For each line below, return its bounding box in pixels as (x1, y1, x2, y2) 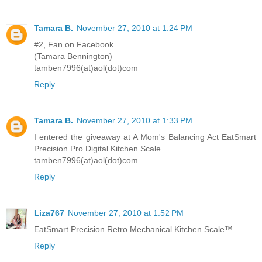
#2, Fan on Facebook (34, 39, 113, 49)
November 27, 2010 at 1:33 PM (77, 115, 192, 125)
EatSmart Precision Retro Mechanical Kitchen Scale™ (34, 224, 233, 234)
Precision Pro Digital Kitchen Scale (34, 143, 161, 153)
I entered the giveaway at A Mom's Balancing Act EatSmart (34, 132, 256, 142)
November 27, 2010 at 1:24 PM (77, 23, 192, 33)
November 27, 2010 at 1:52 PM (68, 208, 184, 218)
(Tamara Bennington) (34, 51, 112, 61)
